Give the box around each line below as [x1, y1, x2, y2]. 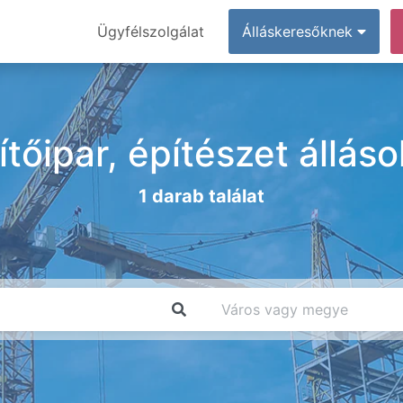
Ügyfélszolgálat [97, 22, 204, 40]
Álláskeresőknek [242, 22, 357, 40]
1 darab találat [139, 185, 264, 207]
